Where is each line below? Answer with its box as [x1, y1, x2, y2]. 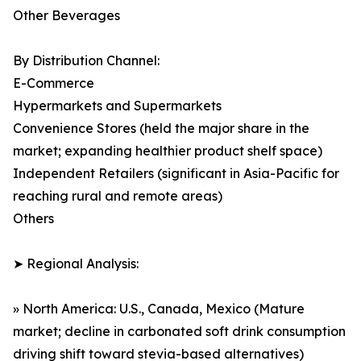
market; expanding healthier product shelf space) [13, 143, 322, 160]
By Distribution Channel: [13, 52, 160, 69]
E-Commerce [13, 75, 94, 92]
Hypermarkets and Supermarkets [13, 98, 222, 114]
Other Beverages [13, 7, 120, 24]
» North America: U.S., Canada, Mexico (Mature [13, 301, 305, 317]
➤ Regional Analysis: [13, 255, 139, 272]
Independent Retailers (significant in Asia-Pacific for [13, 165, 339, 182]
